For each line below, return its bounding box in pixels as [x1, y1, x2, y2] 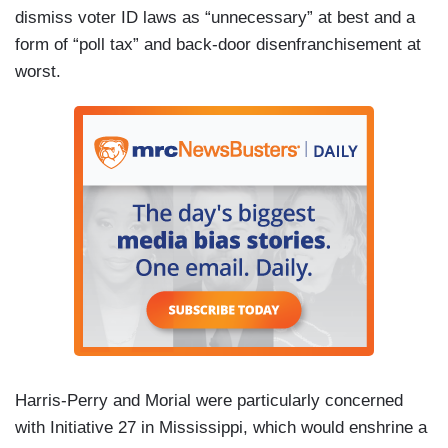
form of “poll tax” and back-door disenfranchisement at [15, 35, 421, 55]
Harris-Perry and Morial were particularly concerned [15, 391, 403, 411]
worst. [15, 62, 61, 82]
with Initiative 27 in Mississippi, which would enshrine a [15, 418, 427, 438]
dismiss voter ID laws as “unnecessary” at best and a [15, 8, 415, 28]
